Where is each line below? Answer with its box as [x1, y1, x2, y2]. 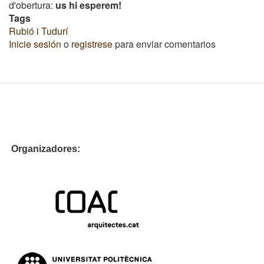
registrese [71, 37, 113, 51]
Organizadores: [9, 144, 255, 154]
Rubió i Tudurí [9, 24, 68, 38]
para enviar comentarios [113, 37, 216, 51]
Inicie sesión [9, 37, 61, 51]
